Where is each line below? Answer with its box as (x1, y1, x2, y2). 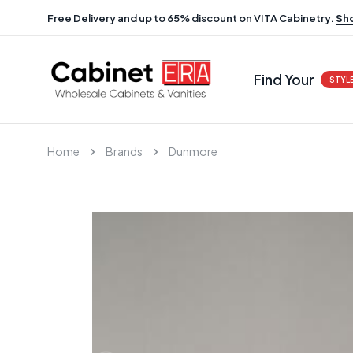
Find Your (254, 70, 315, 88)
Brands (106, 143, 143, 158)
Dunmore (169, 143, 217, 158)
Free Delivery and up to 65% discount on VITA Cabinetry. (47, 11, 336, 24)
